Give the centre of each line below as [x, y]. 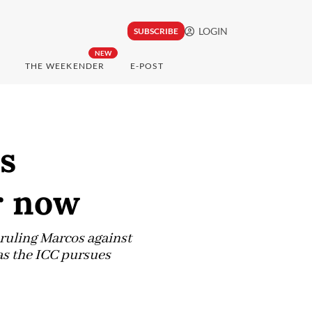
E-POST [147, 66]
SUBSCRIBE [156, 31]
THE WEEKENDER [65, 66]
